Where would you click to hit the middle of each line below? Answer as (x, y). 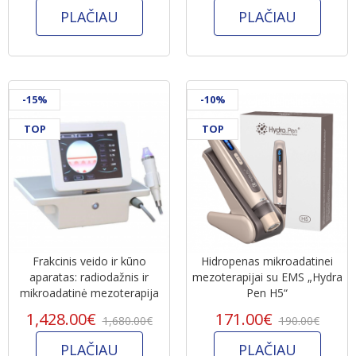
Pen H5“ (267, 292)
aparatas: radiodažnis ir (89, 277)
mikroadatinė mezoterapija (89, 292)
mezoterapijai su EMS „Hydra (267, 277)
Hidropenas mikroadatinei (267, 261)
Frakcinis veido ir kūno (89, 261)
